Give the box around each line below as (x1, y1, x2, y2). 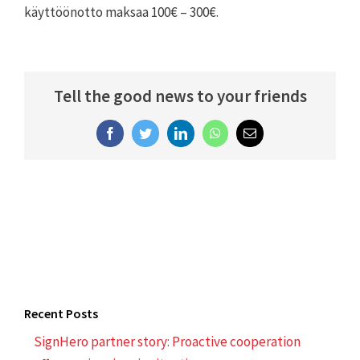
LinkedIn (186, 125, 233, 139)
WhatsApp (220, 125, 275, 139)
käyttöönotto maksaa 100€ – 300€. (24, 3, 219, 22)
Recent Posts (24, 305, 98, 322)
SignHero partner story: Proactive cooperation (34, 332, 301, 350)
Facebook (116, 125, 166, 139)
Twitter (151, 125, 187, 139)
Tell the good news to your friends (53, 85, 307, 108)
